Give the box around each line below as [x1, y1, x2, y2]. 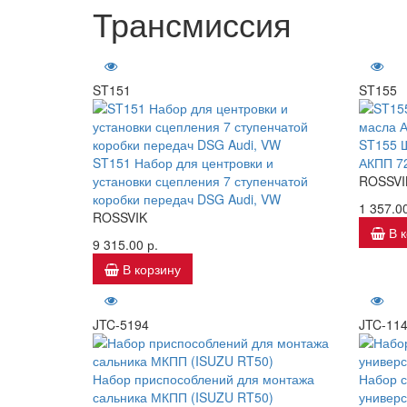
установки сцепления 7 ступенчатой [93, 172, 308, 190]
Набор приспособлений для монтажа [93, 370, 314, 388]
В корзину [123, 260, 181, 278]
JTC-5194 [93, 315, 149, 333]
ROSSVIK [93, 208, 147, 226]
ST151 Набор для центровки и [93, 154, 273, 172]
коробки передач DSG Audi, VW [93, 190, 281, 208]
